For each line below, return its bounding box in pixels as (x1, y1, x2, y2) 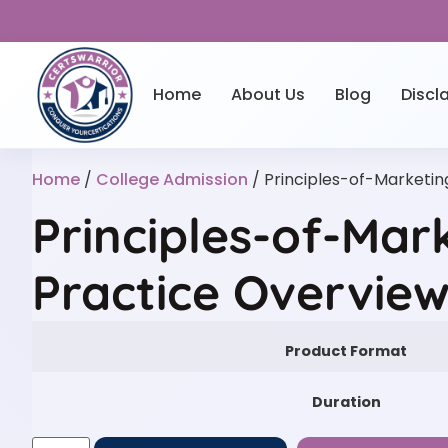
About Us (230, 82, 305, 106)
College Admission (96, 167, 248, 191)
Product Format (285, 340, 407, 361)
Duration (311, 391, 381, 412)
